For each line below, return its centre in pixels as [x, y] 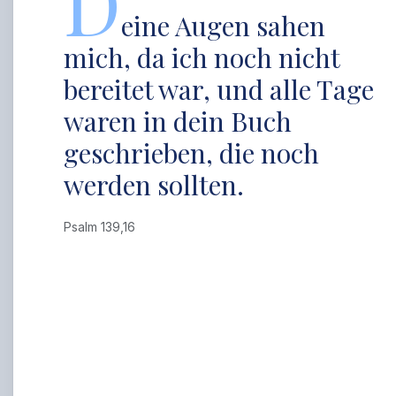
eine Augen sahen [224, 26]
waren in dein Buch [178, 121]
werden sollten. [154, 185]
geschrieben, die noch [192, 153]
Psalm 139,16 [103, 227]
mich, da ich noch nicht [202, 57]
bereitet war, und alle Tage [219, 89]
